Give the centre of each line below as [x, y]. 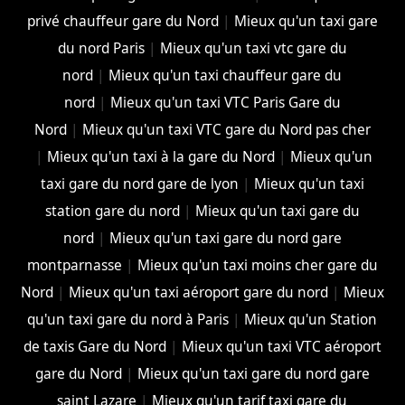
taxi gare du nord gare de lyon [139, 184]
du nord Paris [101, 49]
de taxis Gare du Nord [94, 347]
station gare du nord [112, 212]
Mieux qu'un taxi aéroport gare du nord [198, 293]
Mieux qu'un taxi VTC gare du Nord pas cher [226, 130]
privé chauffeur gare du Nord [122, 22]
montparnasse [74, 266]
